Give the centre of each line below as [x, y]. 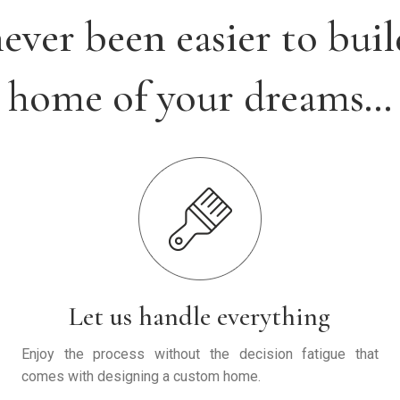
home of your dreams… [200, 98]
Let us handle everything [200, 316]
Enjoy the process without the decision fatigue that [200, 354]
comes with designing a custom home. [141, 376]
